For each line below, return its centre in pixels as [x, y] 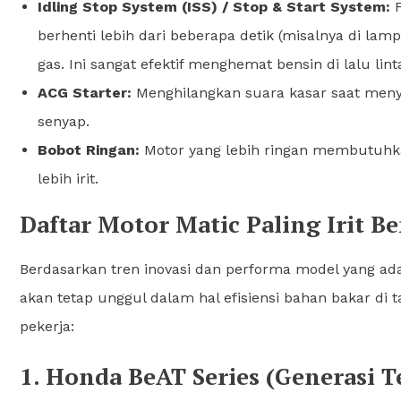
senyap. [64, 121]
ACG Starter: [85, 92]
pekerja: [47, 326]
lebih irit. [68, 178]
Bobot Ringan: [89, 149]
